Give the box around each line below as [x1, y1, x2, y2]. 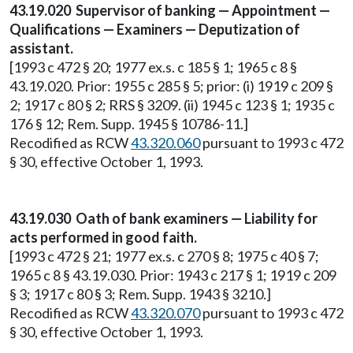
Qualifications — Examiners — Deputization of [9, 20, 300, 38]
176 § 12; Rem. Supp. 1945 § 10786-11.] [9, 115, 248, 132]
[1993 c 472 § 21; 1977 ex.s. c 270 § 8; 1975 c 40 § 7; [9, 247, 319, 265]
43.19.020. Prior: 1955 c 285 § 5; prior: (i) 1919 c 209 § [9, 77, 333, 95]
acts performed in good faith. [9, 229, 197, 246]
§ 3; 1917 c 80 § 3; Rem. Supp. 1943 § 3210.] [9, 285, 271, 303]
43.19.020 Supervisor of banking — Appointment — [9, 2, 330, 19]
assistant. [9, 39, 73, 57]
